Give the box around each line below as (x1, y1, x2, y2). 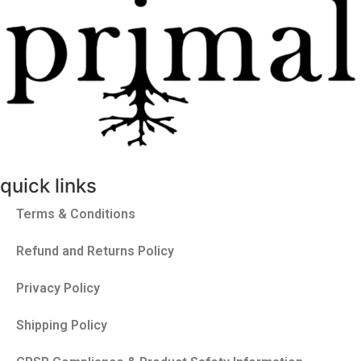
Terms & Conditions (16, 206, 135, 222)
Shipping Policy (16, 317, 107, 334)
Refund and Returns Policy (16, 243, 174, 259)
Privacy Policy (16, 280, 100, 297)
